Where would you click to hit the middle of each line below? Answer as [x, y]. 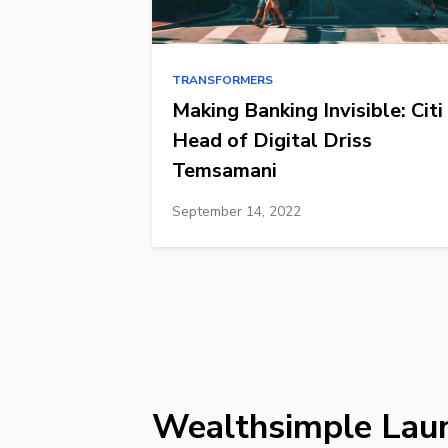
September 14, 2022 [237, 211]
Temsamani [225, 170]
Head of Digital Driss [272, 140]
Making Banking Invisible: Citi [308, 110]
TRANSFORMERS [223, 79]
